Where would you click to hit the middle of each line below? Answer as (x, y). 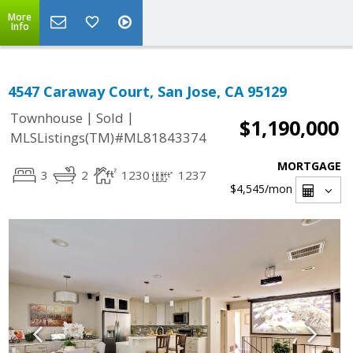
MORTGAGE (309, 166)
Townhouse (46, 118)
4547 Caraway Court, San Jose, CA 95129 (147, 91)
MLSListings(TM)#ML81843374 (108, 138)
